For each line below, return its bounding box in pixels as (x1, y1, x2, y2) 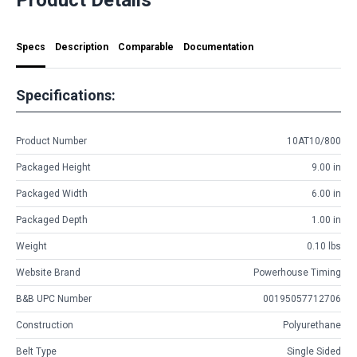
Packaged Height (16, 162, 91, 174)
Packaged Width (16, 188, 88, 200)
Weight (16, 241, 47, 253)
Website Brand (16, 267, 80, 279)
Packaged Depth (16, 214, 88, 226)
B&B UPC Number (16, 293, 92, 305)
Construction (16, 320, 73, 331)
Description (55, 41, 108, 53)
